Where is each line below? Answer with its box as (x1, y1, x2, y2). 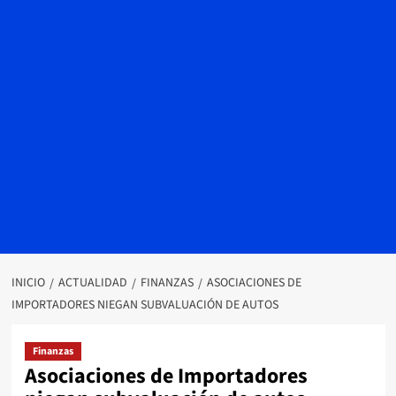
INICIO (11, 274, 45, 292)
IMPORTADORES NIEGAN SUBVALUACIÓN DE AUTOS (11, 296, 278, 314)
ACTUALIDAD (57, 274, 127, 292)
